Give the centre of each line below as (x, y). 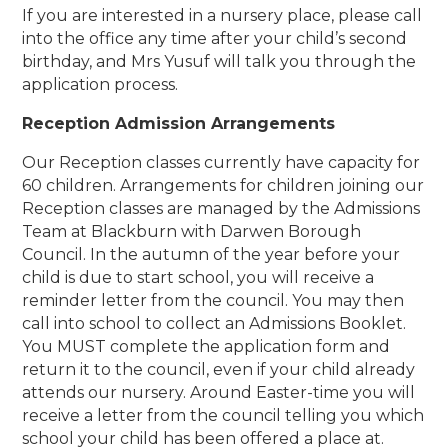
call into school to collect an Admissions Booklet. (214, 324)
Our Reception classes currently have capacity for (221, 163)
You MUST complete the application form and (206, 347)
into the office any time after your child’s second (221, 39)
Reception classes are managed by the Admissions (221, 209)
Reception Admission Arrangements (179, 124)
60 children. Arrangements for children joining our (223, 186)
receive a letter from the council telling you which (223, 416)
